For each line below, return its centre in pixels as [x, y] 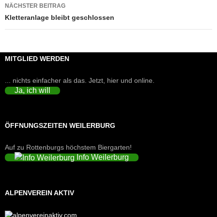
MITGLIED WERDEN [37, 58]
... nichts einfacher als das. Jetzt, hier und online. [80, 80]
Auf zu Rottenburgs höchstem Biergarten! [68, 147]
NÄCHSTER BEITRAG [35, 6]
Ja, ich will [32, 90]
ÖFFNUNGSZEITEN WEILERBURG [60, 125]
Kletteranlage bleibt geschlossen [60, 17]
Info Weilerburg [102, 157]
